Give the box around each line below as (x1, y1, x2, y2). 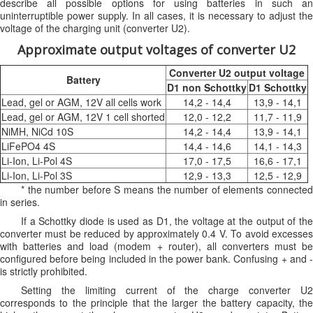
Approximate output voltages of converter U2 (17, 41, 296, 58)
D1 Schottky (249, 80, 307, 94)
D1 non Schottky (167, 80, 247, 94)
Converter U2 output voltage (169, 65, 305, 80)
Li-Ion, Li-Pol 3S (1, 168, 72, 182)
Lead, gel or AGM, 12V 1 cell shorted (1, 109, 165, 124)
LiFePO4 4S (1, 138, 55, 153)
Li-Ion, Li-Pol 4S (1, 153, 72, 168)
